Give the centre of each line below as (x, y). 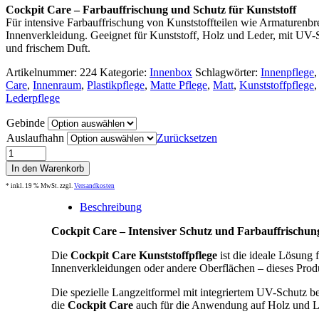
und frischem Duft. (48, 48)
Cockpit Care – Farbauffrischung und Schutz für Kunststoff (151, 10)
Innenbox (171, 73)
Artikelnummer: (41, 73)
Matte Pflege (179, 85)
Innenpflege (287, 73)
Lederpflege (33, 98)
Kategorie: (123, 73)
